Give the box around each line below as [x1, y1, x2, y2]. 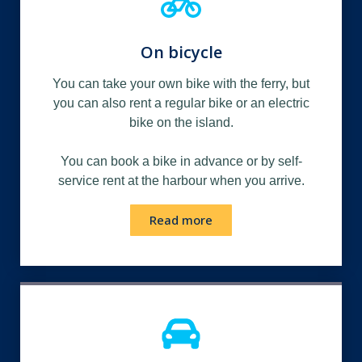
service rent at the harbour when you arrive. [57, 173, 305, 187]
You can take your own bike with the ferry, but [53, 76, 309, 90]
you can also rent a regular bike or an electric [53, 95, 309, 110]
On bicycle [140, 40, 222, 63]
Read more [149, 211, 213, 228]
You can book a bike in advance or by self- [60, 154, 302, 168]
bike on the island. [128, 115, 234, 129]
